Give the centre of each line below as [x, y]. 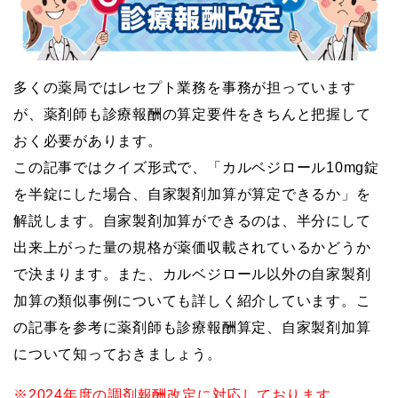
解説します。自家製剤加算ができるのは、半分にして [192, 220]
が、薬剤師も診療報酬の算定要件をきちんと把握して [192, 114]
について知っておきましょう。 [118, 354]
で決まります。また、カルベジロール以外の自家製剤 [192, 274]
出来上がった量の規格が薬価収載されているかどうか [192, 247]
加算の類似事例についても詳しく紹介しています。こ [192, 300]
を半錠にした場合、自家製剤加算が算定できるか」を [192, 194]
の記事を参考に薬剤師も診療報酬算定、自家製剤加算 [192, 327]
